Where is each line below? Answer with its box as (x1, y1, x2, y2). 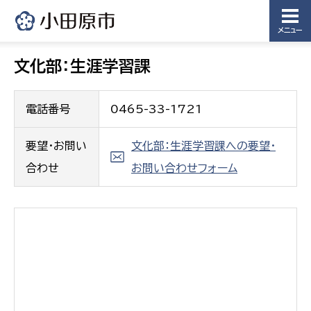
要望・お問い (26, 140, 87, 151)
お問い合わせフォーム (131, 162, 237, 174)
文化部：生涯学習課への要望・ (131, 140, 276, 151)
